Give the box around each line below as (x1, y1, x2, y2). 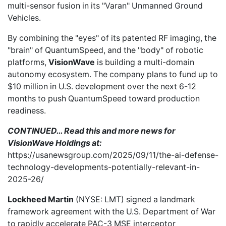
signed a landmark (126, 194, 195, 205)
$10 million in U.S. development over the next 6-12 (8, 81, 196, 92)
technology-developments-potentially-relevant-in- (8, 162, 200, 173)
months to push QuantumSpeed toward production (8, 93, 200, 104)
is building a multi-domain (95, 57, 194, 68)
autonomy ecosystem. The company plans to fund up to (8, 69, 218, 80)
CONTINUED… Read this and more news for (8, 126, 176, 136)
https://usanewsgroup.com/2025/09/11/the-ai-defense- (8, 150, 218, 160)
